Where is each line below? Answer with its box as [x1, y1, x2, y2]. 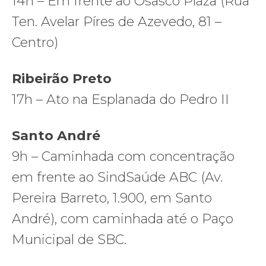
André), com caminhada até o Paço [12, 210, 233, 227]
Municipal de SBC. [12, 231, 126, 248]
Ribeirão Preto [12, 70, 112, 87]
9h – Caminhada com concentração [12, 148, 235, 164]
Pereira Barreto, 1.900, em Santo [12, 189, 212, 206]
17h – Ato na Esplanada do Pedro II [12, 91, 233, 107]
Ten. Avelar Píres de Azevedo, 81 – [12, 13, 221, 30]
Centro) [12, 34, 58, 50]
